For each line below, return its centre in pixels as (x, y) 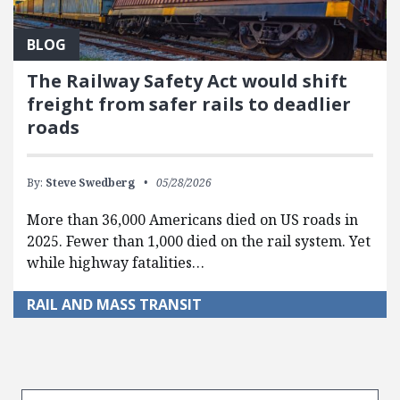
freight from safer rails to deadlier (189, 104)
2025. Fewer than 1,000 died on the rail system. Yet (199, 241)
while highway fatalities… (116, 262)
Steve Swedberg (90, 182)
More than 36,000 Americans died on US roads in (192, 219)
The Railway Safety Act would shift (187, 80)
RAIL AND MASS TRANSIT (114, 304)
